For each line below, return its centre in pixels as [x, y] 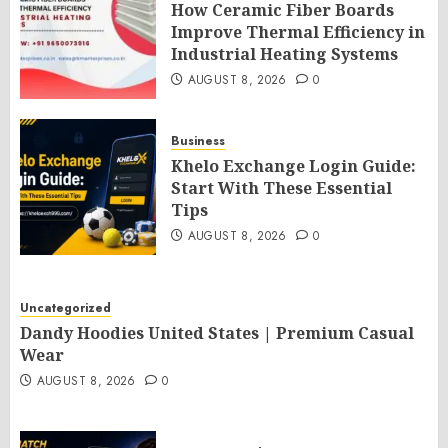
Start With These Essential [281, 188]
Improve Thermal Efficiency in [298, 32]
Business [198, 141]
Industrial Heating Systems [284, 54]
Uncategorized [65, 308]
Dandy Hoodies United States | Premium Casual [217, 333]
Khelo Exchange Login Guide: [293, 166]
